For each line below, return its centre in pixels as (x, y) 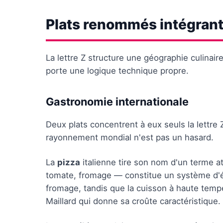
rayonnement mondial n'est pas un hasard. (130, 137)
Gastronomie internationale (117, 102)
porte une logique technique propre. (117, 71)
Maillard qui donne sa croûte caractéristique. (133, 201)
